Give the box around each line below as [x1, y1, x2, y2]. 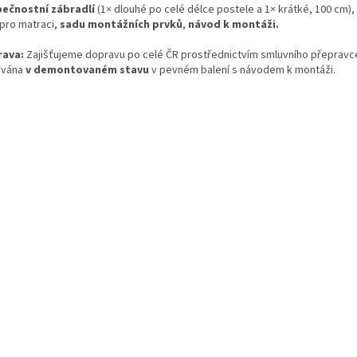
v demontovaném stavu [25, 62, 149, 79]
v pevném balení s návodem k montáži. [149, 62, 335, 79]
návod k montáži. [188, 17, 279, 33]
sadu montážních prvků [60, 17, 182, 33]
